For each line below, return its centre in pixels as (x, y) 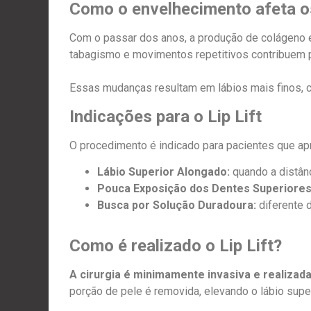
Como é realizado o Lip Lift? (176, 246)
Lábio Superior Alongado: (163, 172)
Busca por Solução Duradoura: (177, 205)
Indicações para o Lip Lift (166, 116)
